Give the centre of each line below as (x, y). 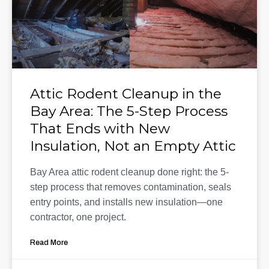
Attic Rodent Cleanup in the (126, 94)
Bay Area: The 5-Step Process (129, 111)
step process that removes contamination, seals (131, 187)
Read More (49, 243)
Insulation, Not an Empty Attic (133, 146)
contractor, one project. (78, 217)
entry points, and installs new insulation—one (126, 202)
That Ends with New (100, 129)
